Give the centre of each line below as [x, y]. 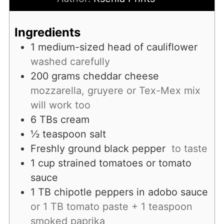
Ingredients [47, 32]
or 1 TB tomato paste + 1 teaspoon [111, 207]
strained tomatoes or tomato [124, 163]
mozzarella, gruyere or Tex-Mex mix [115, 91]
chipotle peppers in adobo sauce [131, 192]
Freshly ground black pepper [99, 149]
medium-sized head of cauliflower [117, 47]
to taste [189, 149]
